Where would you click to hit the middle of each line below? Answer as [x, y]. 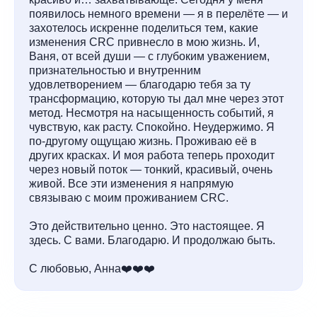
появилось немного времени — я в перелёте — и [158, 14]
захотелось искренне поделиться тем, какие [144, 28]
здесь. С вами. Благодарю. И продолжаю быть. [152, 240]
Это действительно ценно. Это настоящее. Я [147, 226]
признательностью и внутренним [115, 70]
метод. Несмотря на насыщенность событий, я [151, 113]
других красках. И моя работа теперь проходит [152, 155]
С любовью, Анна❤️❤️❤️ [92, 269]
